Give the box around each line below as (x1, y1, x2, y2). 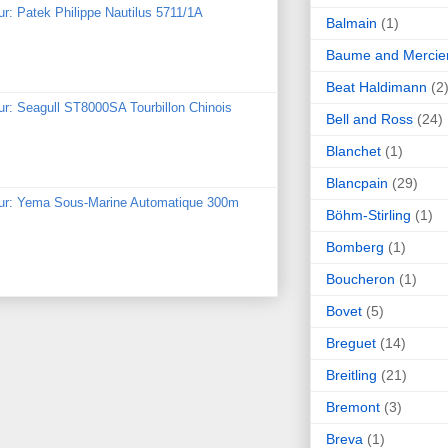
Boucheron (326, 270, 395, 287)
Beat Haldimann (326, 78, 427, 95)
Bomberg (326, 238, 384, 255)
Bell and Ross (326, 110, 413, 127)
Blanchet (326, 142, 381, 159)
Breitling (326, 366, 377, 383)
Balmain (326, 14, 377, 31)
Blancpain (326, 174, 388, 191)
